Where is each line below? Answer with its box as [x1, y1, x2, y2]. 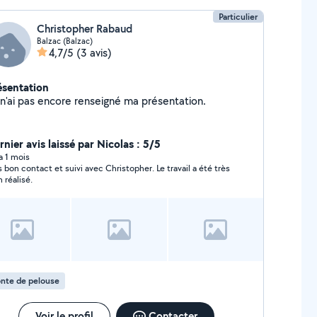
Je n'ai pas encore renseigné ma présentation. [141, 93, 206, 108]
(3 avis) [76, 45, 112, 60]
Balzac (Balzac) [36, 35, 93, 46]
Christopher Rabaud [36, 21, 132, 36]
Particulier [219, 11, 258, 23]
